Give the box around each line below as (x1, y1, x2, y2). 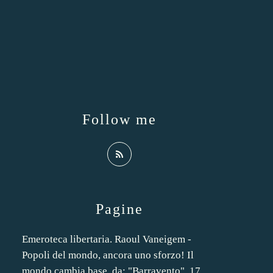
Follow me (82, 112, 157, 127)
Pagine (96, 201, 143, 217)
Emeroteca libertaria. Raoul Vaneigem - (22, 233, 191, 245)
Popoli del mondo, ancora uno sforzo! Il (22, 249, 194, 261)
